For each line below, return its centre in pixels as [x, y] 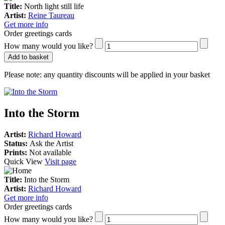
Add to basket [28, 57]
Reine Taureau [51, 15]
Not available [50, 152]
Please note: [23, 74]
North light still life [54, 6]
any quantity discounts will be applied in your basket [126, 74]
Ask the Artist [51, 143]
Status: [17, 143]
